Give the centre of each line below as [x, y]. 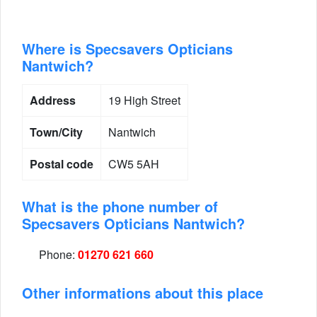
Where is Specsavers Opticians [127, 48]
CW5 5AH [134, 164]
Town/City [56, 132]
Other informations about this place [143, 293]
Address [53, 100]
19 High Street [144, 100]
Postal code [62, 164]
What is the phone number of [120, 206]
